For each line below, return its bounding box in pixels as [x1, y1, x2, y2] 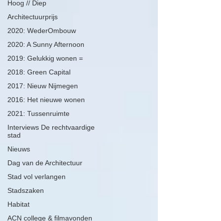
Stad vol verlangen [7, 173, 66, 181]
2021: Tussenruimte [7, 110, 70, 117]
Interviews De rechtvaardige [7, 123, 95, 131]
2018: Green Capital [7, 68, 71, 76]
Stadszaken [7, 186, 44, 194]
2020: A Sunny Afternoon [7, 40, 84, 48]
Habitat [7, 200, 30, 208]
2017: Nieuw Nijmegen [7, 82, 78, 90]
